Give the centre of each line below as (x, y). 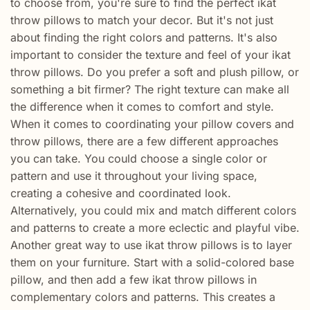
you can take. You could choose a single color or (139, 159)
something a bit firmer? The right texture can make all (150, 90)
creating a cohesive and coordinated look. (121, 193)
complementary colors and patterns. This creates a (143, 297)
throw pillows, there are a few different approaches (144, 142)
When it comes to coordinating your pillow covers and (152, 124)
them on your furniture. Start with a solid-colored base (152, 263)
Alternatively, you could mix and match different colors (153, 211)
